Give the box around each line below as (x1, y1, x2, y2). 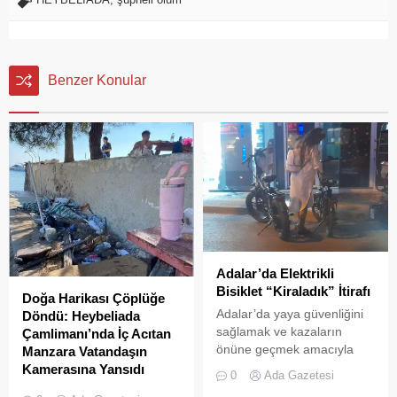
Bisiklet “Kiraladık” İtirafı (216, 283, 370, 299)
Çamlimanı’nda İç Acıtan (22, 325, 171, 341)
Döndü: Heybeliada (22, 307, 140, 323)
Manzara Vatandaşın (22, 343, 147, 359)
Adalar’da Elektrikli (216, 265, 334, 281)
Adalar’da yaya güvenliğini (216, 306, 363, 321)
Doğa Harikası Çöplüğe (22, 290, 165, 306)
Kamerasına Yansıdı (22, 361, 144, 377)
